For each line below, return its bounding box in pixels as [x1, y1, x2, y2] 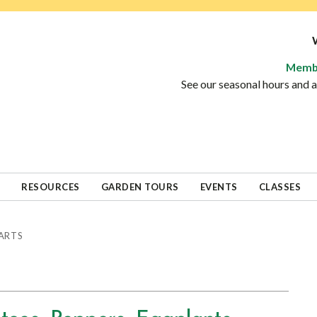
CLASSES [258, 181, 301, 192]
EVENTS [200, 181, 238, 192]
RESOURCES [21, 181, 80, 192]
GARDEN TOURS [100, 181, 179, 192]
